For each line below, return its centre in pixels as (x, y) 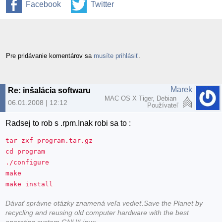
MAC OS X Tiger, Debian (141, 98)
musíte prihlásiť (116, 55)
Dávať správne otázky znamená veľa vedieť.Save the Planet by (104, 203)
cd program (26, 152)
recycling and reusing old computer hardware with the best (97, 213)
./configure (28, 163)
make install (29, 184)
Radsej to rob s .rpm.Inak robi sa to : (68, 123)
